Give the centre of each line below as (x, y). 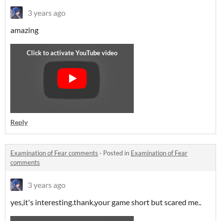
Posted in (117, 153)
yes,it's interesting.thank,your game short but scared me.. (106, 202)
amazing (24, 30)
